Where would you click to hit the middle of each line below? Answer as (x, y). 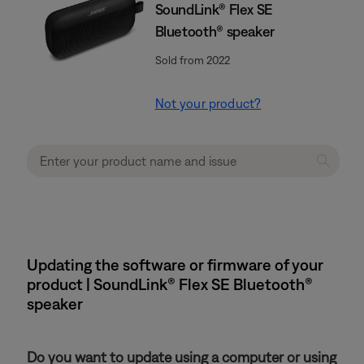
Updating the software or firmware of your (175, 264)
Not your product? (208, 103)
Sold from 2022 (192, 60)
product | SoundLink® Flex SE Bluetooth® (170, 284)
